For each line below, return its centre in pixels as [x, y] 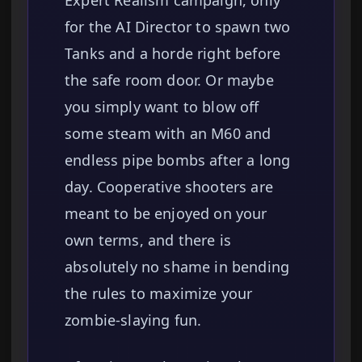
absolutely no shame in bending [177, 267]
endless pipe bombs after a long [178, 160]
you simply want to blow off [162, 107]
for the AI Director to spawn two [178, 27]
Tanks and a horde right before [173, 54]
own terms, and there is [148, 240]
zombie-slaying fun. [133, 320]
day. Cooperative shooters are [169, 187]
